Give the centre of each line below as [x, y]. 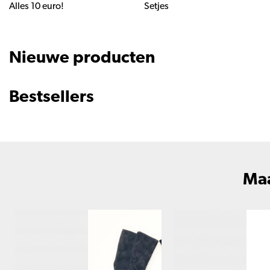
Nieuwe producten [82, 58]
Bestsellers [52, 97]
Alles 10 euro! [36, 6]
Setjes [156, 6]
